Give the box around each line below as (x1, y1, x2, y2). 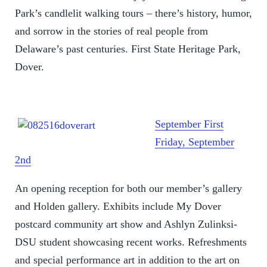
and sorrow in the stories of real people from (14, 25, 208, 38)
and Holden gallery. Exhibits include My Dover (14, 200, 221, 213)
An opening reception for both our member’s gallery (14, 182, 242, 195)
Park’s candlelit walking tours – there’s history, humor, (14, 7, 252, 20)
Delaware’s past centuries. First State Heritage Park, (14, 43, 241, 55)
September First (154, 118, 223, 131)
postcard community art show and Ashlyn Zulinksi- (14, 218, 237, 231)
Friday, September (154, 136, 234, 148)
